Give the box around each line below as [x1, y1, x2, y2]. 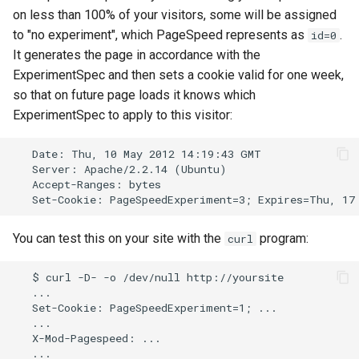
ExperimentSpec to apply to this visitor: [13, 107, 232, 123]
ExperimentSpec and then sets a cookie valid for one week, [13, 67, 344, 83]
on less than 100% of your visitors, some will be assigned [13, 7, 337, 23]
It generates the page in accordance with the [13, 47, 260, 63]
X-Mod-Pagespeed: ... [13, 330, 161, 345]
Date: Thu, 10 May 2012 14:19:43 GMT [13, 146, 261, 161]
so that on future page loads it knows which [13, 87, 256, 103]
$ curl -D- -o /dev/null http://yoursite [13, 269, 284, 284]
